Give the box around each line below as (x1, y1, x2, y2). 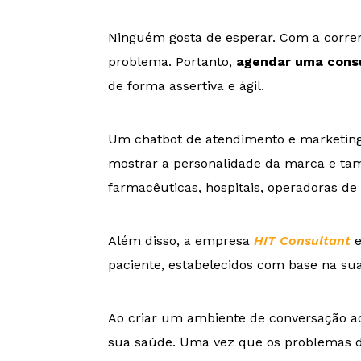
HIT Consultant (254, 232, 351, 248)
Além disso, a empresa (108, 232, 255, 248)
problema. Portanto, (108, 53, 237, 69)
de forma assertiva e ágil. (108, 77, 265, 93)
